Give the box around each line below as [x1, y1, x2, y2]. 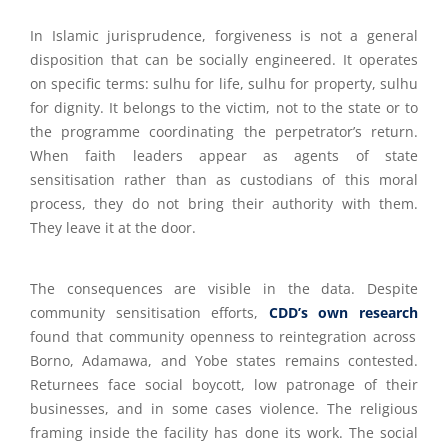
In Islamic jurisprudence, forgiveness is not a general [30, 26, 418, 45]
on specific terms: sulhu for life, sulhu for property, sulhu [30, 74, 418, 93]
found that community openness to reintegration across [30, 327, 417, 346]
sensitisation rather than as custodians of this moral [30, 170, 418, 189]
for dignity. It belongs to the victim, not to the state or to [30, 98, 418, 117]
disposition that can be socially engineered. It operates [30, 50, 418, 69]
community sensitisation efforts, [30, 303, 269, 322]
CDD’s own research [268, 303, 419, 322]
